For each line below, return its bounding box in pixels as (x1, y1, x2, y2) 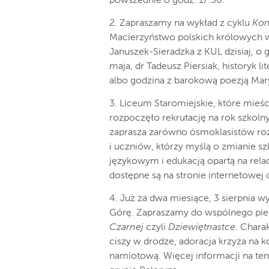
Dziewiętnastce (168, 223, 235, 232)
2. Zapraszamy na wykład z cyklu (109, 19, 252, 28)
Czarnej (109, 223, 144, 232)
